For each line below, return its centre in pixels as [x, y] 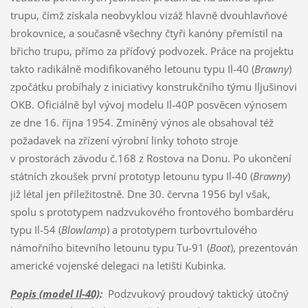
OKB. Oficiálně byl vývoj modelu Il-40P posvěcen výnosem [148, 104]
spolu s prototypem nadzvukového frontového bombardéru [152, 211]
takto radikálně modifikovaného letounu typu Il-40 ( [132, 68]
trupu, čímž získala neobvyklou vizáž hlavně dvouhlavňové [148, 15]
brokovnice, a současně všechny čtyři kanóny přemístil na [146, 33]
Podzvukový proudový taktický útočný [195, 293]
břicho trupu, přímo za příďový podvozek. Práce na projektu [152, 51]
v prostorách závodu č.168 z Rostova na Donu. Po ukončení [151, 158]
